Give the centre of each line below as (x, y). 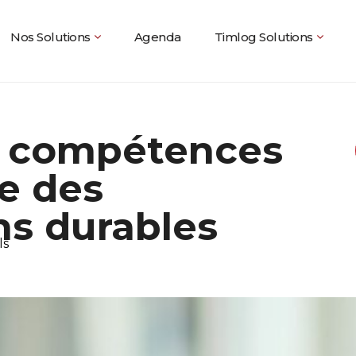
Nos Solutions (50, 37)
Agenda (157, 37)
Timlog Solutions (263, 37)
